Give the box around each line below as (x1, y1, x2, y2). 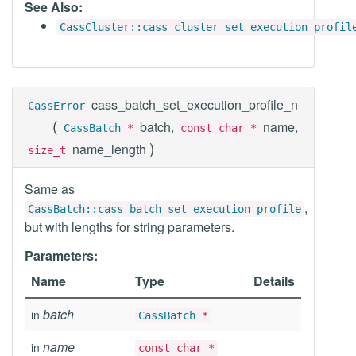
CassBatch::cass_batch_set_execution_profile (28, 203, 301, 215)
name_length (69, 140, 149, 158)
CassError (28, 99, 85, 112)
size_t (28, 144, 66, 157)
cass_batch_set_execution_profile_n (91, 95, 298, 114)
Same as (25, 180, 75, 198)
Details (253, 272, 295, 290)
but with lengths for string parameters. (25, 218, 234, 236)
